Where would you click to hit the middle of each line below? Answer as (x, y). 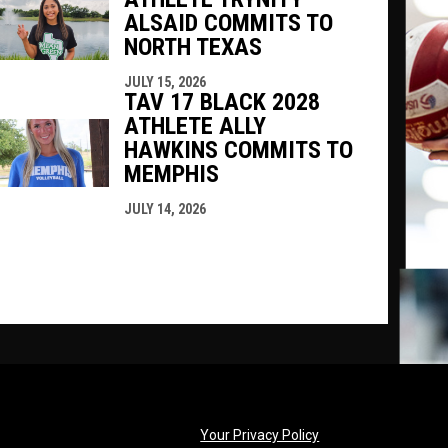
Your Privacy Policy (260, 435)
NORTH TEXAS (192, 46)
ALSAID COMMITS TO (228, 22)
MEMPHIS (171, 173)
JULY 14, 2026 (164, 208)
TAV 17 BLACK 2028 (221, 101)
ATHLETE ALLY (194, 125)
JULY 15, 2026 (164, 81)
